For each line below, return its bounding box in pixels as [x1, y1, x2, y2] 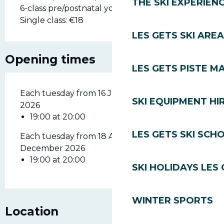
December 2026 [20, 143, 85, 153]
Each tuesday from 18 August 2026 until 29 [20, 131, 193, 141]
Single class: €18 [20, 15, 83, 25]
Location [5, 204, 58, 218]
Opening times [5, 52, 95, 66]
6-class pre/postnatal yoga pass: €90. [20, 3, 164, 13]
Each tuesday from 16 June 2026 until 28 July [20, 88, 202, 98]
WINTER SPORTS [132, 195, 213, 206]
